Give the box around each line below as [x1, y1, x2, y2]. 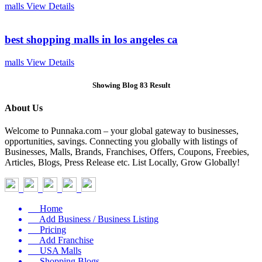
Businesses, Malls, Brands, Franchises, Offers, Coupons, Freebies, [5, 147, 249, 157]
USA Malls [28, 246, 81, 256]
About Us [5, 102, 43, 113]
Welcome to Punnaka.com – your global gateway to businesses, [5, 126, 239, 136]
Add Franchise [28, 235, 94, 246]
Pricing [28, 225, 66, 235]
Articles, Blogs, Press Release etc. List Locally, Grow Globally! [5, 157, 240, 168]
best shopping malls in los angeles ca [5, 33, 178, 46]
